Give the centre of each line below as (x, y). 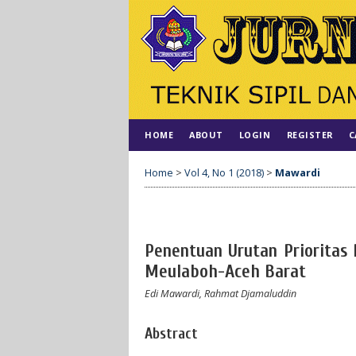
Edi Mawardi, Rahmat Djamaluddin (221, 293)
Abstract (171, 333)
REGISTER (310, 135)
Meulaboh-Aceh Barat (225, 272)
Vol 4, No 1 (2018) (224, 172)
